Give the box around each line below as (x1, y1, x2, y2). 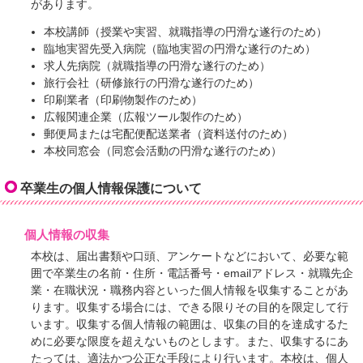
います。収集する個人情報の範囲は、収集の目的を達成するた (31, 318, 349, 331)
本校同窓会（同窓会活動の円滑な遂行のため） (43, 145, 282, 158)
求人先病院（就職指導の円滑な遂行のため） (43, 60, 271, 73)
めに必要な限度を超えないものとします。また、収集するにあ (31, 335, 349, 348)
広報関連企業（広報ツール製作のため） (43, 111, 248, 124)
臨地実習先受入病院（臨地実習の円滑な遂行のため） (43, 43, 316, 56)
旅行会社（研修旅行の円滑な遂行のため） (43, 77, 259, 90)
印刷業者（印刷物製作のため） (43, 94, 203, 107)
